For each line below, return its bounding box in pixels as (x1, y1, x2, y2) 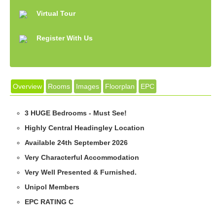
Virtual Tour (36, 9, 75, 18)
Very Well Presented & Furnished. (25, 168, 137, 177)
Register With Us (36, 34, 93, 42)
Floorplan (105, 82, 135, 91)
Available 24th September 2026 (25, 139, 128, 147)
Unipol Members (25, 183, 79, 191)
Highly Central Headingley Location (25, 124, 145, 132)
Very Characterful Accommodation (25, 153, 139, 162)
